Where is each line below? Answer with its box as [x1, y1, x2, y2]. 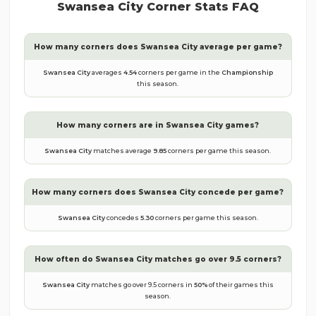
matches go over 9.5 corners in [89, 281, 194, 288]
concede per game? [195, 188, 284, 197]
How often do [34, 255, 95, 264]
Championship [221, 68, 273, 76]
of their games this [207, 281, 274, 288]
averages [90, 68, 123, 76]
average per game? [197, 42, 282, 51]
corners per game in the [136, 68, 221, 76]
